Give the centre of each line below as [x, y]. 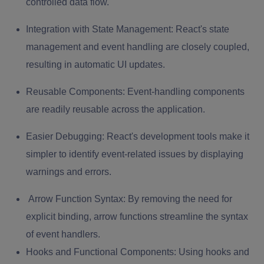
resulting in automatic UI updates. [95, 65]
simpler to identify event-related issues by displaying [135, 154]
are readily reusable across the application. [115, 110]
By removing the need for [179, 199]
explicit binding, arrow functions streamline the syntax [137, 217]
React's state [201, 29]
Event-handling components [185, 92]
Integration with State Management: [100, 29]
